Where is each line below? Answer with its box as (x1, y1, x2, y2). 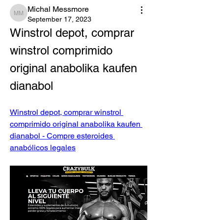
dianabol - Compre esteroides (10, 131, 113, 140)
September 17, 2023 (27, 15, 91, 23)
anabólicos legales (10, 143, 76, 152)
